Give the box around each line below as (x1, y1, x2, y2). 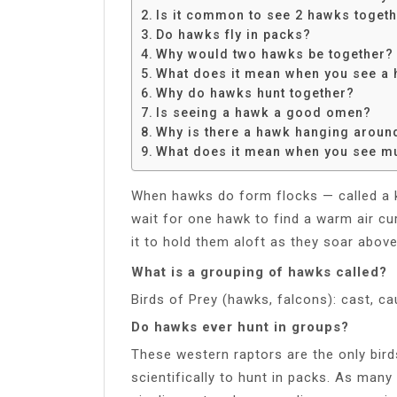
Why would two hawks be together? (155, 46, 393, 61)
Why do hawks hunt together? (155, 85, 354, 100)
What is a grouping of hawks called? (131, 263, 387, 280)
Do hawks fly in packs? (155, 27, 311, 42)
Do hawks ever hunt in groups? (131, 318, 349, 335)
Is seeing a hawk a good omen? (155, 105, 371, 120)
